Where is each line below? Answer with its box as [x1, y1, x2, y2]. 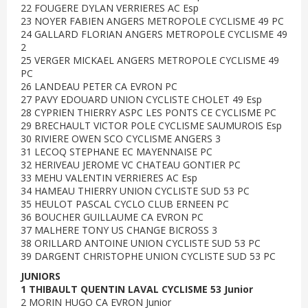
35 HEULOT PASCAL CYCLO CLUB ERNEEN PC [21, 197, 229, 210]
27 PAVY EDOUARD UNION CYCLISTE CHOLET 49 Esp [21, 93, 262, 106]
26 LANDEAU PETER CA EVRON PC [21, 80, 177, 93]
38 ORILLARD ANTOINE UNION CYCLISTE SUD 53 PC [21, 236, 261, 250]
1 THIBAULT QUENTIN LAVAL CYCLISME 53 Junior [21, 283, 253, 296]
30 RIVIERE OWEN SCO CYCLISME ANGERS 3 [21, 132, 221, 145]
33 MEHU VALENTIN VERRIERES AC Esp [21, 171, 197, 184]
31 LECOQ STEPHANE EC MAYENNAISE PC [21, 145, 212, 158]
